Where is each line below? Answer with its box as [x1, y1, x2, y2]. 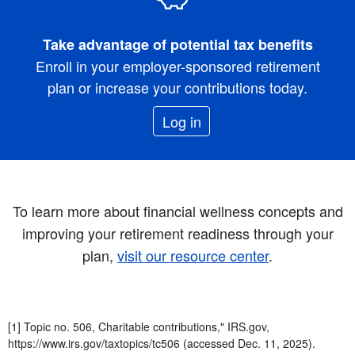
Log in [162, 110, 201, 132]
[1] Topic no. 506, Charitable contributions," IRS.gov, [8, 318, 269, 334]
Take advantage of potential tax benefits [42, 33, 313, 55]
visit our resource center [117, 244, 269, 265]
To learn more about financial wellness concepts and [12, 200, 343, 221]
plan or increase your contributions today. [48, 76, 307, 97]
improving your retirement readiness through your [21, 222, 334, 243]
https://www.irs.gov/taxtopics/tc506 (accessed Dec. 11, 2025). [8, 334, 315, 351]
